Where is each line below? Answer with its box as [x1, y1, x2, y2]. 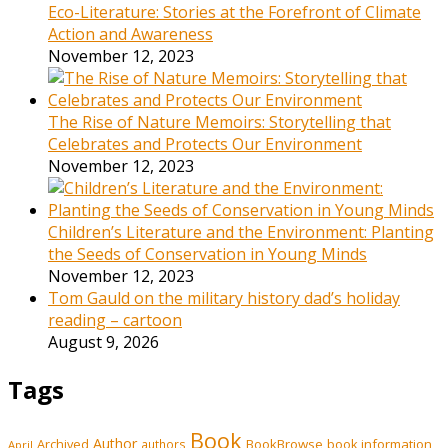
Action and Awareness [48, 23, 213, 46]
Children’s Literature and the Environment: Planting [48, 221, 434, 244]
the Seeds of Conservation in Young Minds [48, 243, 367, 266]
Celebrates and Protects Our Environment [48, 133, 362, 156]
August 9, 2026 [48, 331, 159, 354]
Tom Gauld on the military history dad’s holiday [48, 287, 400, 310]
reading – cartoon [48, 309, 182, 332]
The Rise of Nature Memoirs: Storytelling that [48, 111, 391, 134]
